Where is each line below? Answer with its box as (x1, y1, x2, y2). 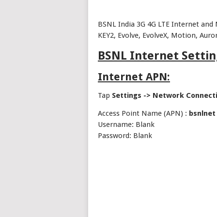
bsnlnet (189, 109, 216, 118)
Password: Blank (98, 131, 152, 140)
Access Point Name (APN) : (98, 109, 189, 118)
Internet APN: (98, 71, 170, 83)
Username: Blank (98, 120, 155, 129)
